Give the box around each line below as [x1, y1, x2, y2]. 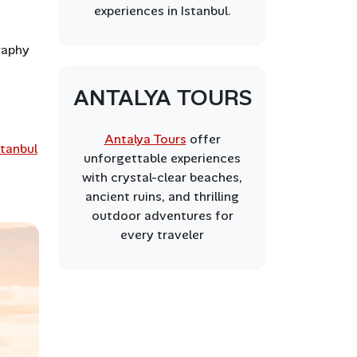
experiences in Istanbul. [93, 2, 231, 19]
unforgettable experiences [84, 150, 241, 167]
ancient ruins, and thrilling [85, 188, 239, 205]
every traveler [120, 226, 204, 243]
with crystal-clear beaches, [82, 169, 242, 186]
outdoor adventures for [91, 207, 233, 224]
